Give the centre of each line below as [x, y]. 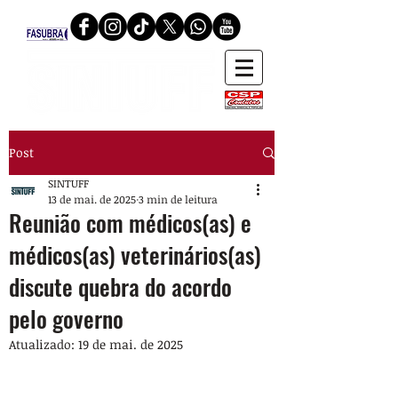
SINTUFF [68, 183]
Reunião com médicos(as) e [130, 223]
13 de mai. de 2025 [92, 199]
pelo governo [66, 318]
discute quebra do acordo [120, 287]
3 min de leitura [178, 199]
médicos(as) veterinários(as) [135, 255]
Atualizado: [44, 344]
